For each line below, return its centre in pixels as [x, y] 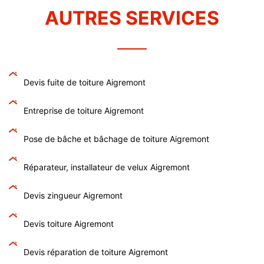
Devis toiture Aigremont [69, 223]
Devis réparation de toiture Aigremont [96, 252]
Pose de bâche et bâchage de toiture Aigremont [116, 138]
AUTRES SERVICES [132, 18]
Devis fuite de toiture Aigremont [85, 82]
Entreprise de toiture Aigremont [84, 110]
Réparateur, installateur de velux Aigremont [107, 167]
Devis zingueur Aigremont [73, 195]
